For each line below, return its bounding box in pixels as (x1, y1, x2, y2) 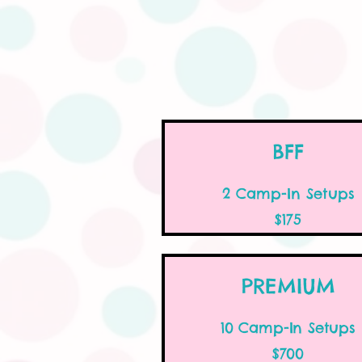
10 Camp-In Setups (221, 318, 356, 337)
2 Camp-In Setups (221, 184, 355, 203)
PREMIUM (241, 273, 335, 299)
